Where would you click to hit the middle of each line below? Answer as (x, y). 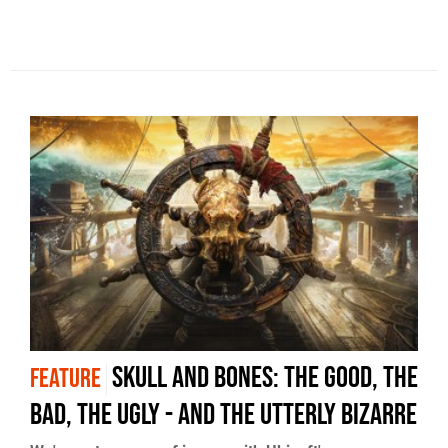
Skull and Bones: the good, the (265, 378)
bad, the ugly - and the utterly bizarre (223, 415)
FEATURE (65, 379)
